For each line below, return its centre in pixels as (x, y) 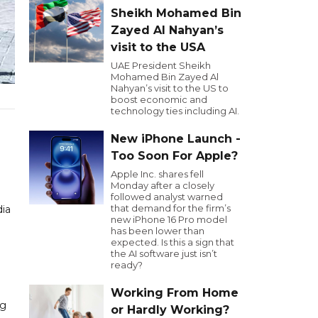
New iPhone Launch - (176, 139)
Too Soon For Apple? (174, 156)
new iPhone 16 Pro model (169, 219)
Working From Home (175, 293)
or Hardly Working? (170, 310)
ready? (127, 265)
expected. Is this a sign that (172, 242)
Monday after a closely (163, 185)
